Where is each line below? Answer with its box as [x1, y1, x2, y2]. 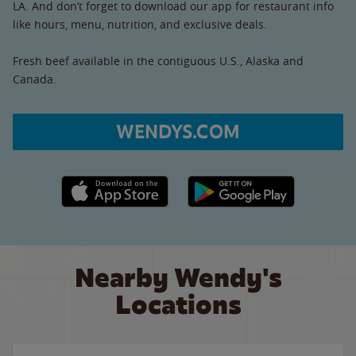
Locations [114, 288, 242, 322]
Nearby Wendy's [74, 261, 282, 295]
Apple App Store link [60, 176, 169, 192]
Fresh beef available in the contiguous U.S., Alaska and [13, 52, 304, 68]
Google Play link [187, 176, 270, 192]
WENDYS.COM [116, 119, 240, 144]
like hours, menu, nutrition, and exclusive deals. [13, 16, 267, 32]
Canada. [13, 71, 56, 87]
